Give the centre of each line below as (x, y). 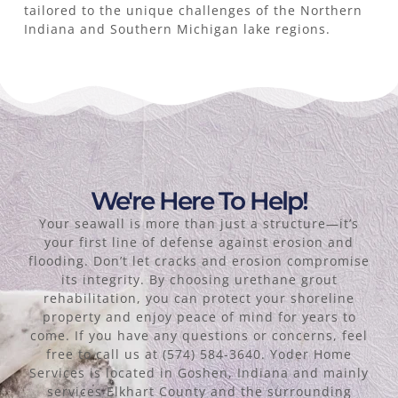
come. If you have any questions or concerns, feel (199, 336)
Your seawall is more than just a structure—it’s (199, 224)
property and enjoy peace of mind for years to (199, 317)
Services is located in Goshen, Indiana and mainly (199, 373)
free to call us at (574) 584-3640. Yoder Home (199, 354)
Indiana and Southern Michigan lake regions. (177, 28)
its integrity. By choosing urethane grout (199, 280)
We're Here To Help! (199, 201)
